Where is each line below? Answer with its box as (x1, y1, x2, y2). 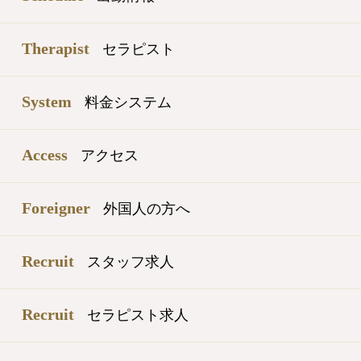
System (22, 92, 72, 110)
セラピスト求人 (87, 306, 189, 323)
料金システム (85, 93, 172, 110)
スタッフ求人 (87, 253, 174, 270)
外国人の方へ (103, 200, 190, 217)
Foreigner (22, 198, 90, 217)
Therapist (22, 39, 89, 57)
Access (22, 145, 68, 164)
